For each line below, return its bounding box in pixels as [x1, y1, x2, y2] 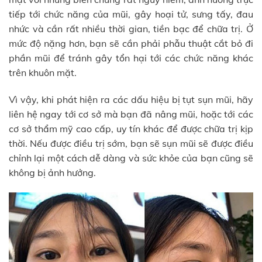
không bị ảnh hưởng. [9, 167, 96, 179]
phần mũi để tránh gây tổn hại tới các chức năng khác [9, 52, 253, 64]
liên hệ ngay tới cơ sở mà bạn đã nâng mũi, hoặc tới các [9, 108, 253, 120]
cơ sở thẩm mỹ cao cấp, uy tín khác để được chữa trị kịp [9, 123, 253, 135]
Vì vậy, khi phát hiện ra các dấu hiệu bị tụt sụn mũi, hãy [9, 94, 253, 106]
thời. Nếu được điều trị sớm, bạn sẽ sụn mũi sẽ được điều [9, 137, 253, 150]
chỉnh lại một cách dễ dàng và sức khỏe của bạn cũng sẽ [9, 152, 253, 164]
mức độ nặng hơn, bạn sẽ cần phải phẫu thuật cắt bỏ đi [9, 37, 253, 50]
